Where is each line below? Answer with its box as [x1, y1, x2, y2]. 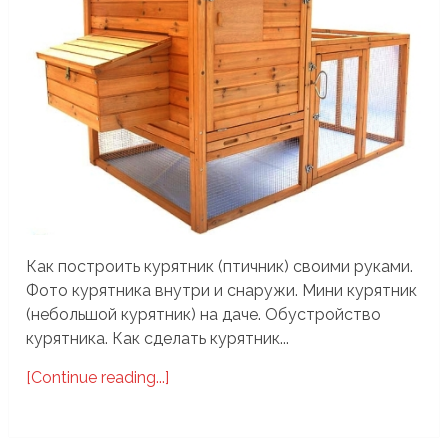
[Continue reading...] [26, 367, 170, 387]
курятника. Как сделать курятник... [26, 328, 290, 348]
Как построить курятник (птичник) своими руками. [26, 256, 414, 276]
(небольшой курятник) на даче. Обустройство [26, 304, 382, 324]
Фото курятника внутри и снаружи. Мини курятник [26, 280, 418, 300]
